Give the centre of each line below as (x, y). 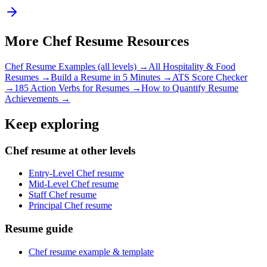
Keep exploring (52, 124)
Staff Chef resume (63, 195)
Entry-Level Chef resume (76, 173)
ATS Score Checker (210, 77)
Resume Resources (130, 41)
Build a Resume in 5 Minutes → (111, 77)
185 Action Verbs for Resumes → (78, 88)
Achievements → (38, 98)
